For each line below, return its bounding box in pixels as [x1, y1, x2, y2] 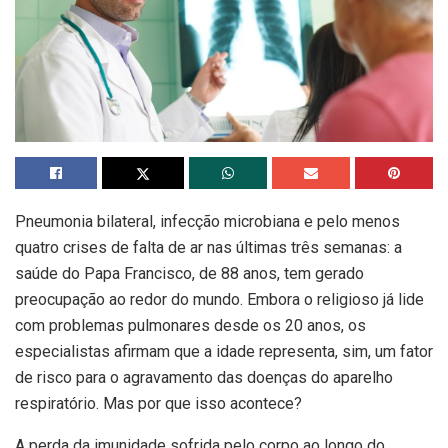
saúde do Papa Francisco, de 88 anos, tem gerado [15, 264, 364, 284]
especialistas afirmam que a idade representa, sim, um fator [15, 342, 433, 362]
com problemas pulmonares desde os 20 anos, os [15, 316, 366, 336]
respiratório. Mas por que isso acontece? [15, 394, 302, 414]
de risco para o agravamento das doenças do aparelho [15, 368, 393, 388]
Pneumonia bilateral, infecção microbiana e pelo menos [15, 212, 400, 232]
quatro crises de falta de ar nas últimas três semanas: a [15, 238, 402, 258]
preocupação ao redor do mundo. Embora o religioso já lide [15, 290, 424, 310]
